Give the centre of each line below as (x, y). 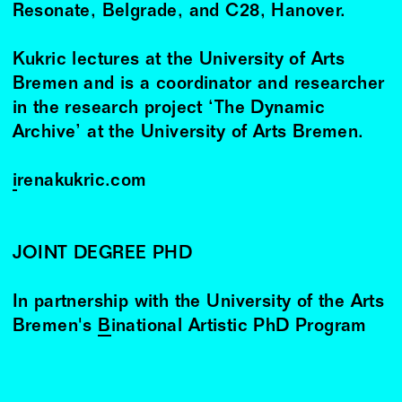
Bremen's (55, 327)
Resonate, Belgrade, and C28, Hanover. (179, 12)
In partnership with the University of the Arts (198, 302)
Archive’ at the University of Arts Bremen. (188, 133)
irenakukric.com (82, 181)
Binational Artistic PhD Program (239, 327)
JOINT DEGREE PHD (102, 254)
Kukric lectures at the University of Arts (179, 60)
